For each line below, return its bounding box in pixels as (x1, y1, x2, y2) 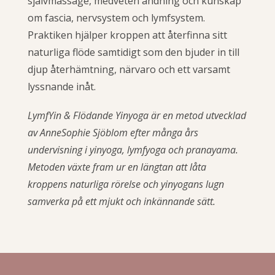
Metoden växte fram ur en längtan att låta (28, 160, 206, 174)
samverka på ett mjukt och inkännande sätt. (28, 194, 215, 208)
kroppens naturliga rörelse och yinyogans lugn (28, 177, 224, 191)
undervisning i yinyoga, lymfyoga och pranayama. (28, 142, 238, 157)
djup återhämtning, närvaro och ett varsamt (28, 62, 230, 76)
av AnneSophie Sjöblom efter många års (28, 125, 198, 139)
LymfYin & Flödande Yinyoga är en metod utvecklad (28, 108, 246, 122)
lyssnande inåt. (28, 79, 96, 93)
